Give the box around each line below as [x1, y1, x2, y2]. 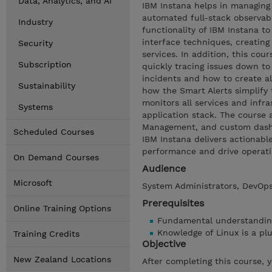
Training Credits [13, 229, 80, 239]
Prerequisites [142, 197, 204, 209]
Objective [142, 238, 186, 250]
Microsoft [13, 178, 52, 188]
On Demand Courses [13, 152, 99, 162]
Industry [18, 17, 53, 27]
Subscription [18, 59, 72, 69]
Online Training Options [13, 203, 111, 213]
